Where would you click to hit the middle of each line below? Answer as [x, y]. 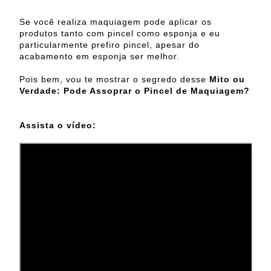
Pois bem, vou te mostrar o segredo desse [114, 79]
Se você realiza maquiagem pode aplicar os [116, 21]
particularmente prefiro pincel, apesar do [109, 44]
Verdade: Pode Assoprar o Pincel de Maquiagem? [135, 90]
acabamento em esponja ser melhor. [100, 56]
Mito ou [227, 79]
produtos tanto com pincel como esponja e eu [120, 33]
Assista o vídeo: [58, 125]
